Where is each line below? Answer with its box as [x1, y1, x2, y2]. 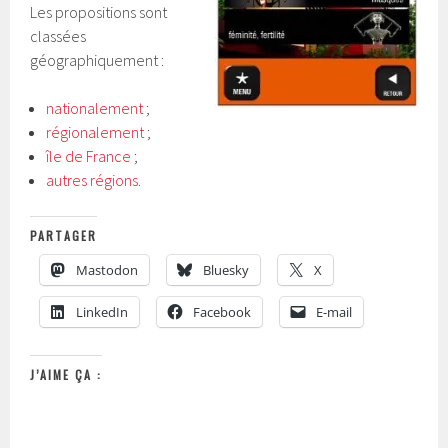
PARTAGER [30, 227, 98, 244]
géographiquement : [30, 50, 165, 70]
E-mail [316, 303, 353, 321]
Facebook [193, 303, 252, 321]
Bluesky [203, 261, 250, 279]
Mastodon [76, 261, 139, 279]
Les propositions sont [30, 2, 168, 22]
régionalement [46, 122, 145, 142]
